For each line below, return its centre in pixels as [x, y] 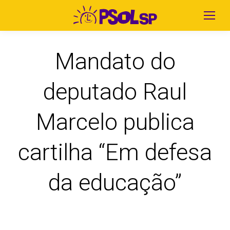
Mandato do [115, 61]
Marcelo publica [115, 122]
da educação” [115, 183]
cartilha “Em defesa [115, 152]
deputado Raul [115, 92]
